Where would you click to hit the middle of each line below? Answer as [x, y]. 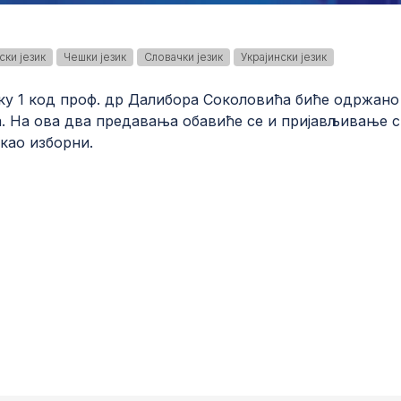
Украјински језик [284, 57]
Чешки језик [95, 57]
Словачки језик [184, 57]
